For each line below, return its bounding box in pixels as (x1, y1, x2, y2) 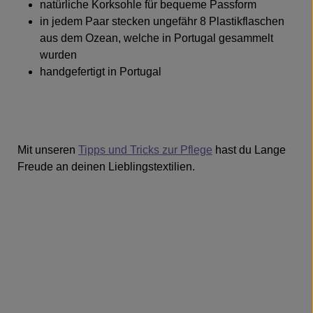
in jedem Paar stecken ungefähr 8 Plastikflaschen (40, 15, 284, 27)
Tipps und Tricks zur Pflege (78, 144, 212, 156)
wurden (40, 49, 77, 61)
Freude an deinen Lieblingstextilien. (17, 161, 195, 173)
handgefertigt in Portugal (40, 66, 161, 78)
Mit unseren (17, 144, 78, 156)
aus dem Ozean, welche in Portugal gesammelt (40, 32, 273, 44)
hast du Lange (212, 144, 286, 156)
